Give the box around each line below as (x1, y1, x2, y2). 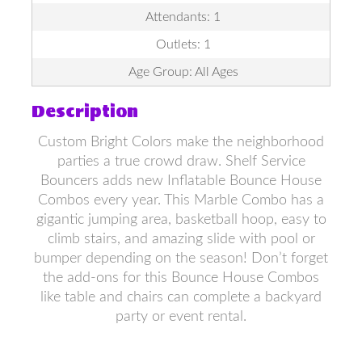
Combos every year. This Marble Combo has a (38, 192, 324, 207)
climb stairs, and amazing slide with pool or (47, 231, 315, 246)
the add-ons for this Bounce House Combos (43, 270, 319, 284)
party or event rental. (116, 309, 246, 323)
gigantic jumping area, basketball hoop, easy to (36, 212, 326, 226)
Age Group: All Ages (128, 65, 238, 78)
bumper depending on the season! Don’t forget (34, 250, 328, 265)
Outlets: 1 (155, 37, 211, 51)
